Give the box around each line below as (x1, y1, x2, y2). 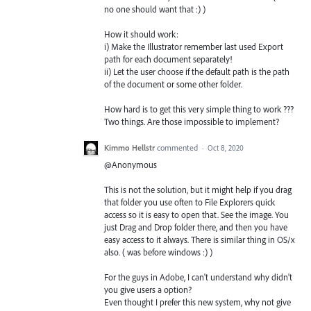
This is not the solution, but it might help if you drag (104, 183, 292, 195)
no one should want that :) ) (104, 3, 205, 15)
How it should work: (104, 28, 178, 40)
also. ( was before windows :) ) (104, 246, 212, 258)
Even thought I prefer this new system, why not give (104, 296, 291, 308)
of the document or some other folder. (104, 78, 242, 90)
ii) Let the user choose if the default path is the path (104, 66, 289, 78)
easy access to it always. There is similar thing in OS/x (104, 233, 295, 245)
